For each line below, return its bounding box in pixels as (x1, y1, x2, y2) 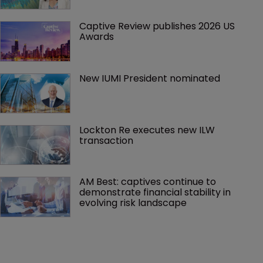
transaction (79, 134, 133, 147)
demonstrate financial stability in (79, 186, 233, 200)
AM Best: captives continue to (79, 175, 218, 189)
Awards (79, 30, 114, 44)
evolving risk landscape (79, 196, 187, 210)
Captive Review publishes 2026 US (79, 19, 237, 33)
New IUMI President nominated (79, 71, 220, 85)
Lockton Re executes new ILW (79, 123, 217, 137)
